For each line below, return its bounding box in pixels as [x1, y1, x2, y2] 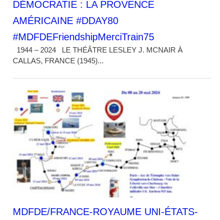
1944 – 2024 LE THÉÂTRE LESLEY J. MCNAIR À [13, 45, 183, 54]
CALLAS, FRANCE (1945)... [13, 56, 104, 65]
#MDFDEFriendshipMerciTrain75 [13, 31, 155, 42]
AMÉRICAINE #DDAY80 [13, 15, 119, 26]
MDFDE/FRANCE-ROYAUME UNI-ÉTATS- [13, 206, 198, 217]
